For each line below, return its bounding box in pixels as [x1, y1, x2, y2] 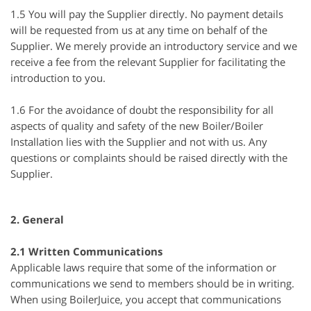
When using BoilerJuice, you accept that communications [10, 292, 281, 306]
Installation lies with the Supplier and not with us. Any [10, 135, 267, 149]
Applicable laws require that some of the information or [10, 260, 276, 274]
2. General [10, 212, 64, 226]
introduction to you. [10, 71, 106, 85]
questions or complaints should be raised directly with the [10, 151, 287, 165]
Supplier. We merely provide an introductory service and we [10, 39, 297, 53]
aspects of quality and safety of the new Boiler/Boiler [10, 119, 263, 133]
